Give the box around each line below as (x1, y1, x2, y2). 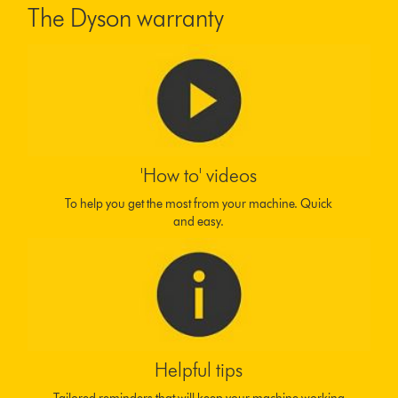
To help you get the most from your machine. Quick (65, 196, 333, 212)
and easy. (173, 214, 225, 230)
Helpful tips (155, 357, 243, 382)
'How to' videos (140, 163, 258, 188)
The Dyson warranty (28, 2, 225, 33)
